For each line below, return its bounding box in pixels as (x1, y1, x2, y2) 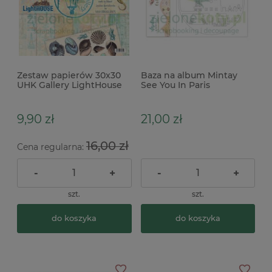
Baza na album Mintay (140, 69, 237, 81)
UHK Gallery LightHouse (17, 79, 122, 90)
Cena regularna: (17, 141, 86, 152)
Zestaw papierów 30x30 (17, 69, 121, 81)
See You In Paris (140, 79, 210, 90)
